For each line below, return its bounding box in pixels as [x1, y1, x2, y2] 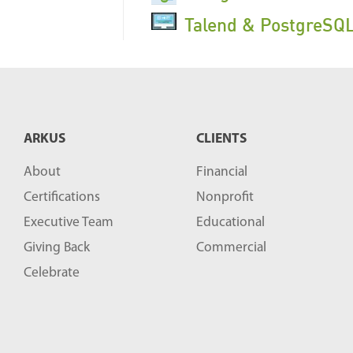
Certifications [24, 191, 100, 204]
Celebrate [24, 266, 80, 280]
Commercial [196, 241, 266, 255]
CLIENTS [196, 132, 247, 146]
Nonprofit [196, 191, 254, 204]
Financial [196, 165, 247, 179]
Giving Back [24, 241, 90, 255]
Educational [196, 216, 265, 229]
